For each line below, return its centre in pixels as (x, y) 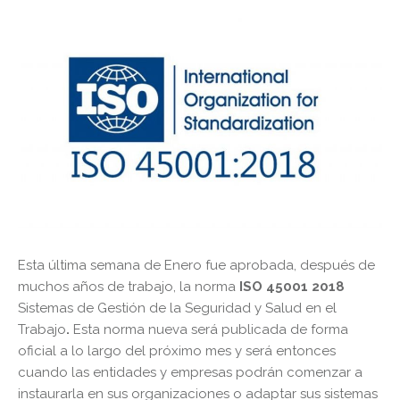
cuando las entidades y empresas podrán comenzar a (190, 372)
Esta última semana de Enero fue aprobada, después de (196, 265)
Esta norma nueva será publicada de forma (211, 329)
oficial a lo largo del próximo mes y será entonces (177, 350)
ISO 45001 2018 (292, 286)
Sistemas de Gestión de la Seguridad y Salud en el (177, 308)
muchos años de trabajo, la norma (129, 286)
